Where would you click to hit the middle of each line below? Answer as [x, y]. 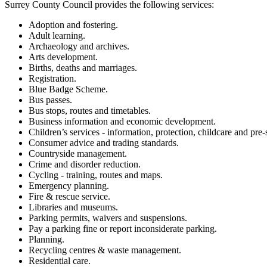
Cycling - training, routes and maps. [96, 175]
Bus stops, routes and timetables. [90, 110]
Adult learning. [57, 35]
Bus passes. [50, 100]
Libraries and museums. [73, 207]
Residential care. [60, 260]
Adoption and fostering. [73, 24]
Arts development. [63, 57]
